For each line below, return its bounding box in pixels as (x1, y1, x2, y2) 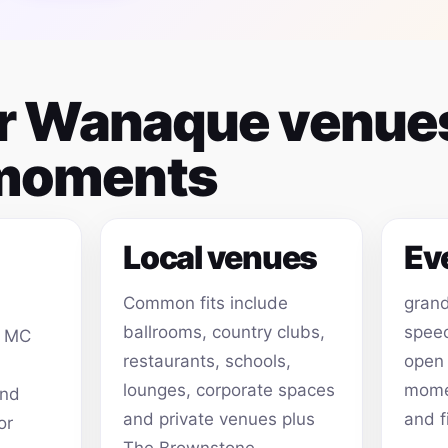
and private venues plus (122, 409, 315, 430)
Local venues (122, 238, 318, 278)
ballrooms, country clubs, (122, 322, 325, 343)
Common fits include (122, 293, 288, 314)
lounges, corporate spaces (122, 380, 335, 401)
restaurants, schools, (122, 351, 291, 372)
